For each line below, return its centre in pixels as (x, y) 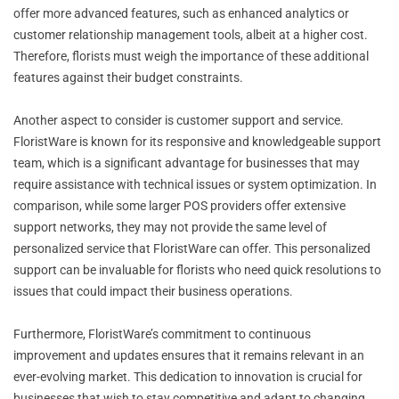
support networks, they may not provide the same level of (170, 227)
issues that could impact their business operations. (153, 291)
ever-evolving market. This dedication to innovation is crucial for (188, 376)
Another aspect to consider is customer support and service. (179, 120)
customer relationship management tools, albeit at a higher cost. (191, 34)
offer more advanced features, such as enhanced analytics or (181, 13)
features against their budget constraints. (128, 77)
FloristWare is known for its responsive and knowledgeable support (197, 141)
